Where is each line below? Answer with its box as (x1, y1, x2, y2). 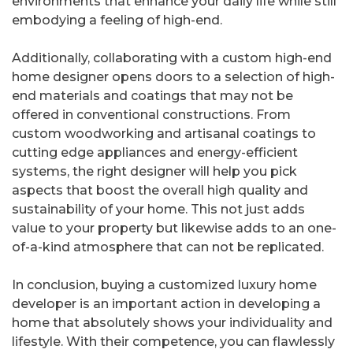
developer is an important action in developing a (12, 296, 321, 312)
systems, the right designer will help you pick (12, 164, 297, 180)
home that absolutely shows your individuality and (12, 315, 333, 331)
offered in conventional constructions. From (12, 107, 291, 123)
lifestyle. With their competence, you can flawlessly (12, 334, 335, 350)
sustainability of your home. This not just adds (12, 202, 305, 217)
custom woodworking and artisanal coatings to (12, 126, 316, 142)
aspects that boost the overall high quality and (12, 183, 308, 199)
